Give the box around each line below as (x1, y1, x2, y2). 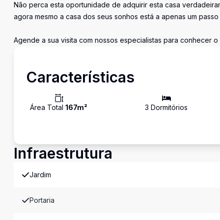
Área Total (30, 103, 65, 111)
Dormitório (149, 103, 185, 111)
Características (26, 68, 135, 86)
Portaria (29, 196, 55, 204)
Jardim (29, 170, 51, 179)
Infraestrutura (14, 144, 112, 162)
